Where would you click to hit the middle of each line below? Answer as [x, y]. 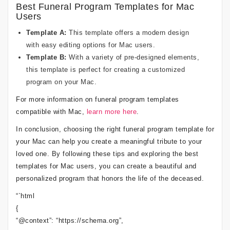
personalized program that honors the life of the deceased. [110, 178]
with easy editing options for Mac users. [91, 45]
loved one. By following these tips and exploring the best [107, 154]
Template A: [46, 33]
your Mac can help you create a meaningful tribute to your [109, 141]
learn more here [111, 112]
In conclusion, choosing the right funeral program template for [115, 129]
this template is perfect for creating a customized [106, 70]
